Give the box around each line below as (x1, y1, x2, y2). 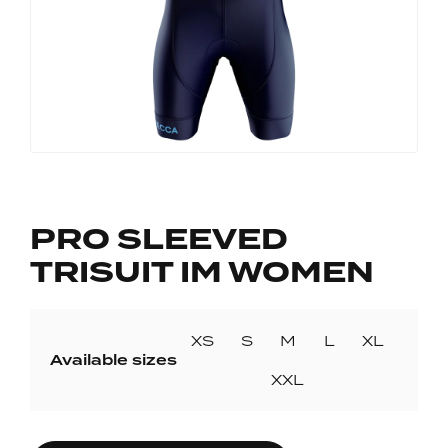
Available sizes (50, 350, 177, 370)
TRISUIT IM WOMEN (30, 251, 374, 294)
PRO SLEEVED (30, 218, 288, 261)
